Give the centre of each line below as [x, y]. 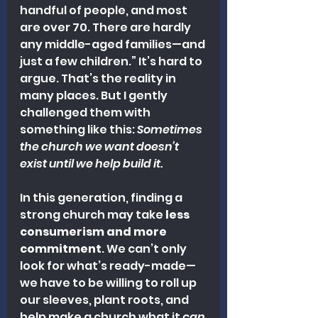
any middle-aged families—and [114, 44]
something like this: [78, 129]
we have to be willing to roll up [109, 283]
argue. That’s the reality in [99, 78]
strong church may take [93, 214]
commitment [61, 248]
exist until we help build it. [91, 163]
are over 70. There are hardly [106, 27]
